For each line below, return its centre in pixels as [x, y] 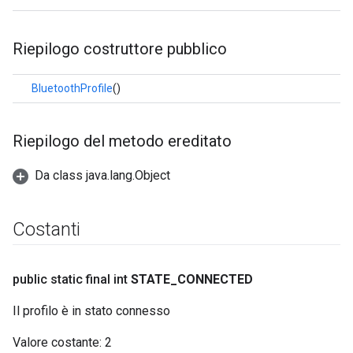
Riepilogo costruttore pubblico [120, 49]
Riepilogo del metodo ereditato [122, 141]
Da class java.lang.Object [102, 175]
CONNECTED [215, 279]
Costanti [47, 229]
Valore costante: [57, 342]
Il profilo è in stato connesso [91, 311]
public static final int [70, 279]
